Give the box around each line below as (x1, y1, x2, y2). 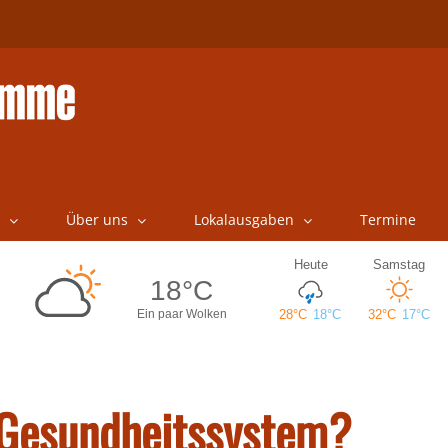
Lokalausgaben (193, 210, 294, 229)
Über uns (65, 210, 128, 229)
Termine (359, 210, 416, 229)
